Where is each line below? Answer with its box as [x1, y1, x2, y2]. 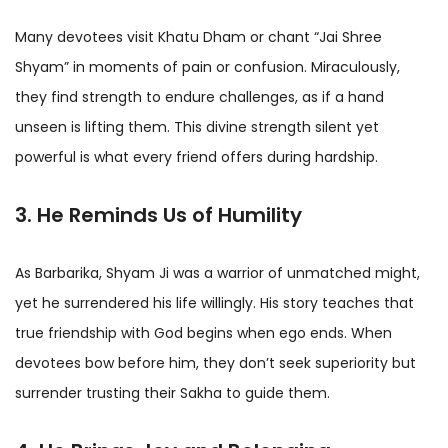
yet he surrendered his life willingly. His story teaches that [15, 292, 414, 313]
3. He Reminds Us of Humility [15, 200, 302, 229]
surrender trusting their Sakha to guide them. [15, 382, 330, 403]
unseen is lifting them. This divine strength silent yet [15, 116, 379, 137]
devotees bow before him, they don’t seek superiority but [15, 352, 416, 373]
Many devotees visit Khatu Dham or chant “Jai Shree [15, 26, 382, 47]
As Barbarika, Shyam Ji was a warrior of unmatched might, [15, 262, 420, 283]
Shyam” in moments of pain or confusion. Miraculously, [15, 56, 400, 77]
